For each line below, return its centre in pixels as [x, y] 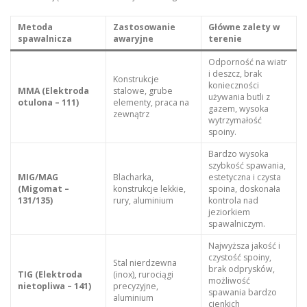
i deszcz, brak [235, 73]
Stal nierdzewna [145, 262]
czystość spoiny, [240, 257]
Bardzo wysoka [238, 153]
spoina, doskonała [244, 188]
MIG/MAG [38, 177]
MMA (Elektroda [53, 90]
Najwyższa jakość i [244, 245]
